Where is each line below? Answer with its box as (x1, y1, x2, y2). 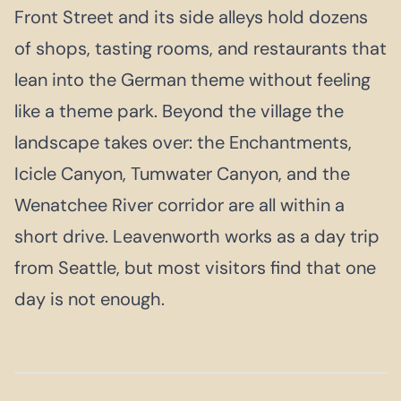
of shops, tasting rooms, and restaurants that (14, 36, 387, 60)
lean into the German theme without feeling (14, 67, 371, 91)
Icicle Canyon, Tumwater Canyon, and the (14, 161, 350, 185)
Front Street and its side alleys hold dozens (14, 4, 368, 29)
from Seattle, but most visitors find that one (14, 255, 376, 279)
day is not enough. (14, 286, 165, 311)
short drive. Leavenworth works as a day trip (14, 224, 380, 248)
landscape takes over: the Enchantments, (14, 130, 352, 154)
